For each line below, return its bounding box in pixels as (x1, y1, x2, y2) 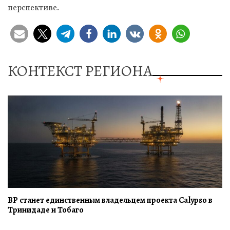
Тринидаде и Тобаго (8, 204, 84, 216)
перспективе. (8, 2, 59, 14)
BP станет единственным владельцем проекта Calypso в (8, 194, 213, 206)
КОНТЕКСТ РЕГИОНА (8, 60, 152, 81)
